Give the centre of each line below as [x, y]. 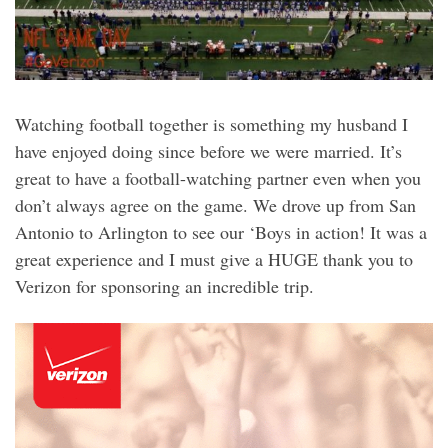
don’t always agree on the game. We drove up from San [215, 205]
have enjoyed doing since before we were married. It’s [208, 151]
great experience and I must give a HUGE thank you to [214, 259]
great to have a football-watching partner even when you [218, 178]
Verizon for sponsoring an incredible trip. [164, 286]
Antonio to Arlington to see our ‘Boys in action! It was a [221, 232]
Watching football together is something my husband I [211, 124]
